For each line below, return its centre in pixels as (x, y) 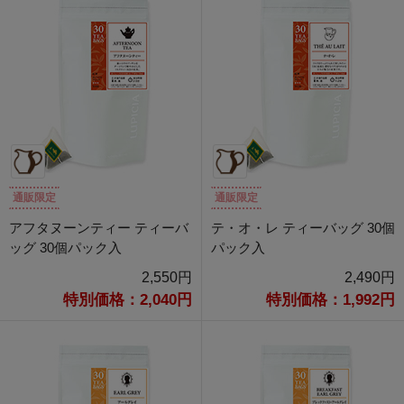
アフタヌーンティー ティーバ (99, 228)
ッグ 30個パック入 (65, 248)
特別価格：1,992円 (331, 300)
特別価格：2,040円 (128, 300)
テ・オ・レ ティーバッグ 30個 (303, 228)
